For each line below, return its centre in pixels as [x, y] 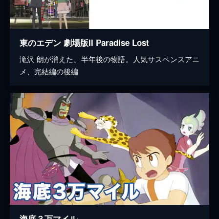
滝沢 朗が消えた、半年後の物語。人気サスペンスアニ [109, 59]
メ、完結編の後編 [49, 71]
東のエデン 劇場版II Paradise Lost [84, 42]
